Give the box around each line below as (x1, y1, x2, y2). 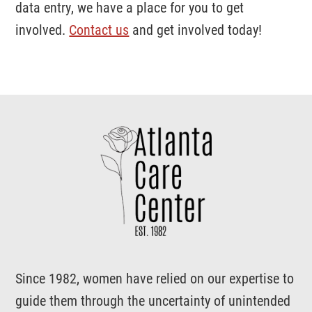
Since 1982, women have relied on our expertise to (15, 268, 295, 287)
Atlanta (211, 150, 252, 168)
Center (211, 194, 247, 212)
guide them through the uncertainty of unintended (15, 290, 291, 309)
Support (211, 127, 254, 146)
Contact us (69, 20, 130, 38)
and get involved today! (129, 20, 263, 38)
